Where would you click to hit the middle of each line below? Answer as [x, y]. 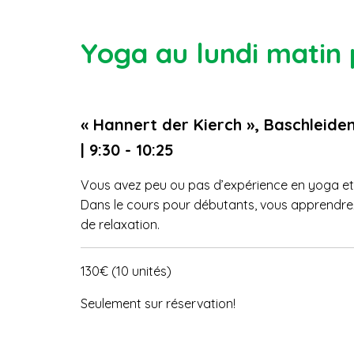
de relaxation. [120, 224]
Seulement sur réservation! [158, 303]
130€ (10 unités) [126, 271]
